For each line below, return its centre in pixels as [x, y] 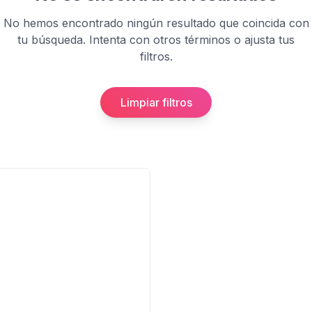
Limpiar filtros [156, 102]
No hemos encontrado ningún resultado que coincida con [156, 23]
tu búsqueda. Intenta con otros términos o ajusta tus [156, 40]
